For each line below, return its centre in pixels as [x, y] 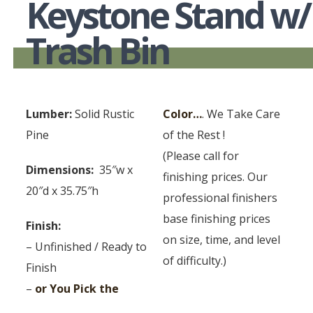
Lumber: [49, 114]
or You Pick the [77, 289]
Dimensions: [61, 170]
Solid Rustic [103, 114]
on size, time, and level [222, 240]
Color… [183, 114]
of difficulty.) [195, 261]
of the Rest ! [194, 135]
